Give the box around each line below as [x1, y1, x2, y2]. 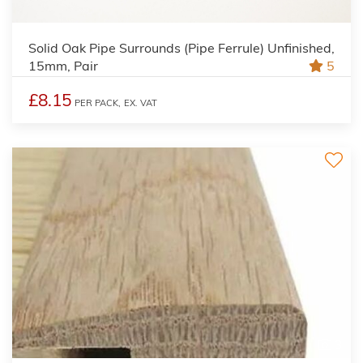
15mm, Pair [28, 57, 98, 74]
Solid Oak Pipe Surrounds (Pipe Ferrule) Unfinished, [28, 39, 335, 56]
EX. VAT [124, 96, 157, 109]
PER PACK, [75, 96, 121, 109]
